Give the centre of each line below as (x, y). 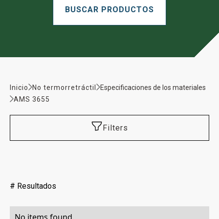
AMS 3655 (32, 99)
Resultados (36, 186)
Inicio (19, 87)
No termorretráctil (64, 87)
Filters (115, 128)
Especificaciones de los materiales (153, 87)
